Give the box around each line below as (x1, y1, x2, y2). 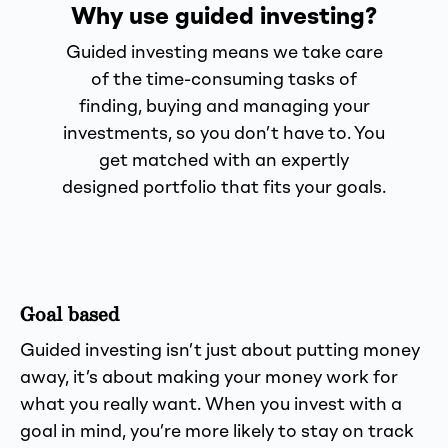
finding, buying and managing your (78, 98, 370, 117)
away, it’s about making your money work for (20, 369, 398, 388)
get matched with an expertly (99, 152, 349, 171)
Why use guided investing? (71, 6, 377, 31)
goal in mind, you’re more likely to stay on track (20, 423, 414, 442)
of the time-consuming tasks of (91, 71, 357, 90)
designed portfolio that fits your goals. (62, 179, 386, 198)
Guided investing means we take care (65, 44, 383, 63)
